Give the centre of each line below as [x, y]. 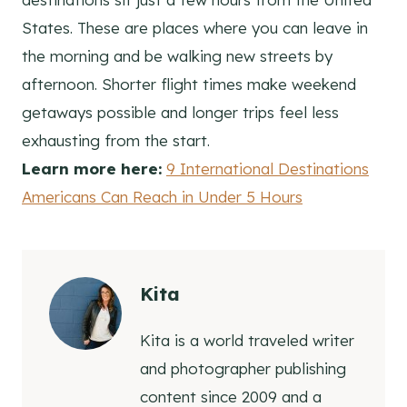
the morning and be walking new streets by [177, 56]
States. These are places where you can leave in [195, 28]
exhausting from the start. [116, 141]
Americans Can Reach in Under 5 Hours [162, 197]
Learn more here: [94, 169]
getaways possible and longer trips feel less [180, 113]
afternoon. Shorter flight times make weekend [189, 84]
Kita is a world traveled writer [247, 340]
